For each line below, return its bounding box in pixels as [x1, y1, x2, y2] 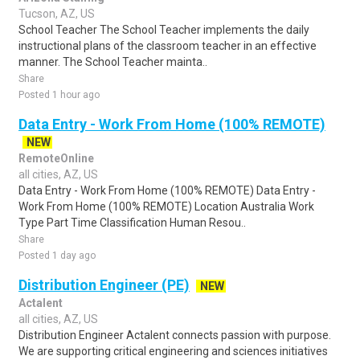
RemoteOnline [18, 152, 94, 165]
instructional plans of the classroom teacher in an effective [18, 39, 317, 52]
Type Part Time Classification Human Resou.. [18, 216, 246, 229]
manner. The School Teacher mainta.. [18, 55, 207, 68]
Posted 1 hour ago [18, 89, 100, 100]
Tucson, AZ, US [18, 7, 95, 20]
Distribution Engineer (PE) [18, 276, 190, 293]
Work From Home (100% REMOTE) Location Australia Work [18, 200, 314, 213]
